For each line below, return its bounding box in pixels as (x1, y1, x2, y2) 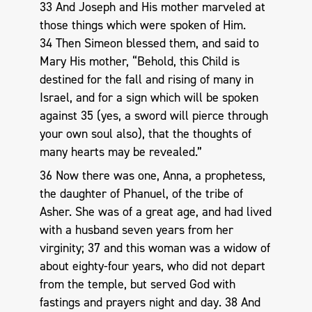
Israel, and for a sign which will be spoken (39, 89, 258, 107)
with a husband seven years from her (39, 221, 233, 238)
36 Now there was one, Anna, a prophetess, (39, 166, 265, 184)
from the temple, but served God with (39, 275, 235, 292)
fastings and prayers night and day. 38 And (39, 293, 260, 311)
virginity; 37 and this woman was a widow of (39, 239, 270, 256)
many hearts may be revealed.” (39, 143, 202, 161)
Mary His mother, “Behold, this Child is (39, 53, 240, 70)
